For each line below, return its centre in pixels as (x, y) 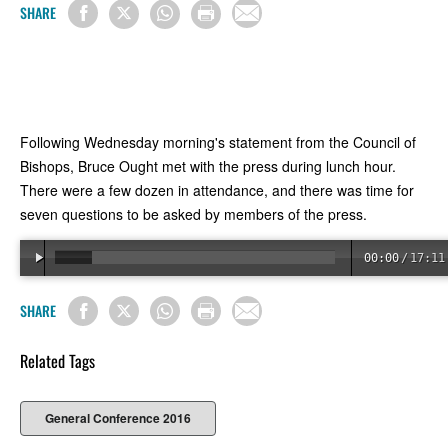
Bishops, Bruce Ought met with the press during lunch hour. (208, 165)
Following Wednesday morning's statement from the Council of (218, 141)
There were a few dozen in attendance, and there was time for (217, 189)
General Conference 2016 (118, 418)
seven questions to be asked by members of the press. (193, 213)
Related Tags (57, 361)
